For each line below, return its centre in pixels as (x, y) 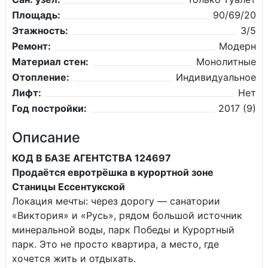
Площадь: (36, 15)
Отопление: (41, 77)
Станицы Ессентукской (68, 187)
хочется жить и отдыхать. (74, 258)
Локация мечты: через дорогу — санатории (116, 201)
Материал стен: (50, 62)
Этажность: (40, 31)
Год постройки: (49, 108)
